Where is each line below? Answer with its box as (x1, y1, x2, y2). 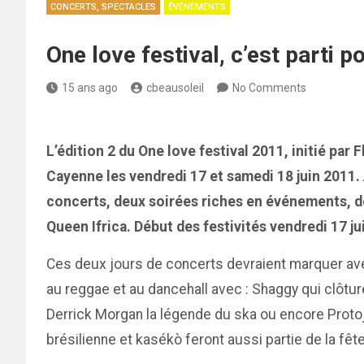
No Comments (232, 81, 306, 94)
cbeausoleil (146, 81, 204, 94)
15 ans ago (62, 81, 118, 94)
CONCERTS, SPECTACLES (50, 2, 156, 12)
